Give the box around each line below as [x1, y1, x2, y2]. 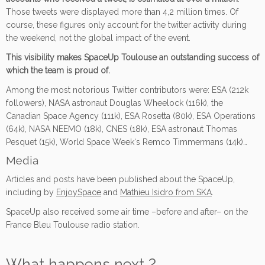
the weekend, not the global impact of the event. [6, 33, 190, 43]
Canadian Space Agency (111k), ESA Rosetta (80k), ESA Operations [6, 111, 256, 121]
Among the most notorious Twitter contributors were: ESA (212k [6, 85, 248, 95]
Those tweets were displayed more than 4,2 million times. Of [6, 7, 238, 17]
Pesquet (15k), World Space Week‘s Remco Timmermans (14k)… [6, 137, 247, 147]
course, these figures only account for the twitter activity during [6, 20, 247, 30]
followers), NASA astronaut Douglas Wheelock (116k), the [6, 98, 223, 108]
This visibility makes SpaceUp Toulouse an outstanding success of [6, 52, 259, 62]
